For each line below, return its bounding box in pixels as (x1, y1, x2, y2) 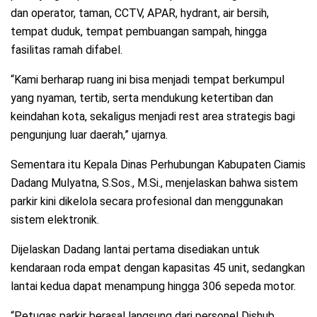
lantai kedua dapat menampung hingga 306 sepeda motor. (11, 279, 296, 293)
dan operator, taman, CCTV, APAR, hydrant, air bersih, (11, 6, 269, 20)
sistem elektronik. (11, 212, 99, 226)
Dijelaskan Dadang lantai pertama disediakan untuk (11, 242, 260, 256)
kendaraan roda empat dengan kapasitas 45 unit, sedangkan (11, 260, 305, 275)
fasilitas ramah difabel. (11, 42, 122, 57)
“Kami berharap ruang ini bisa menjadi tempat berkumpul (11, 72, 284, 86)
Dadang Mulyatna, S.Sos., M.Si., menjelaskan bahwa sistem (11, 175, 298, 190)
